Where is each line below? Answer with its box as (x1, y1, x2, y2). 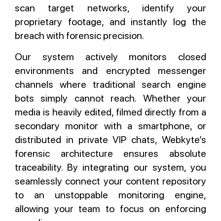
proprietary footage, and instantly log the (15, 16, 206, 28)
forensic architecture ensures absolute (15, 147, 206, 159)
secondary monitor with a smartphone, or (15, 120, 206, 132)
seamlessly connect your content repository (15, 175, 206, 187)
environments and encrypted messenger (15, 65, 206, 76)
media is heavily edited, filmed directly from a (15, 106, 206, 118)
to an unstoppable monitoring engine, (15, 189, 206, 201)
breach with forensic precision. (15, 30, 144, 41)
